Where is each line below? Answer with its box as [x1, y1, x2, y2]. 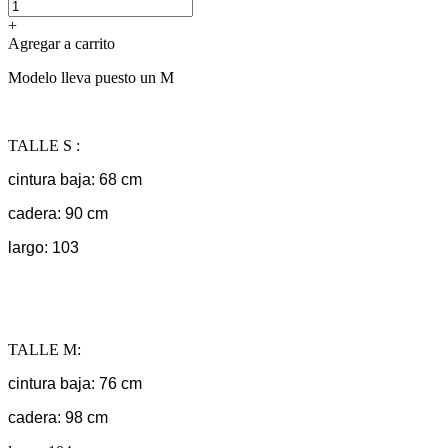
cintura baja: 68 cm [8, 170, 142, 188]
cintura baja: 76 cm [8, 374, 142, 392]
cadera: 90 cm [8, 204, 108, 222]
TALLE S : [8, 136, 80, 154]
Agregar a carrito [8, 34, 115, 52]
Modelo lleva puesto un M [8, 68, 174, 86]
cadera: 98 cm [8, 408, 108, 426]
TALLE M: [8, 340, 81, 358]
